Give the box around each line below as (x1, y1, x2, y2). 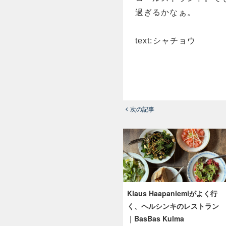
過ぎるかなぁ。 (135, 8, 196, 17)
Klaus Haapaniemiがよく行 (127, 188, 217, 199)
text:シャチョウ (135, 36, 196, 45)
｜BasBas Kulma (127, 213, 184, 224)
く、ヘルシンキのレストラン (127, 201, 219, 211)
